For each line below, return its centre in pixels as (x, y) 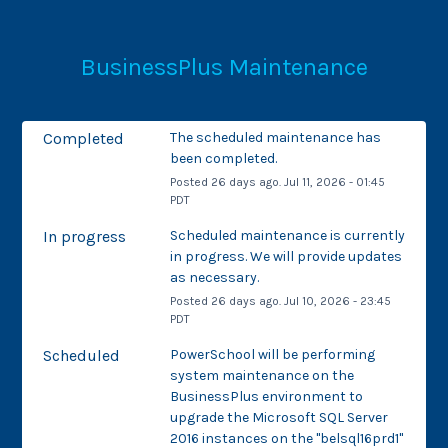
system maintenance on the (261, 375)
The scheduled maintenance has (275, 137)
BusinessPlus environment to (266, 396)
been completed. (223, 158)
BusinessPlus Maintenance (224, 67)
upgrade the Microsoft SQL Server (278, 417)
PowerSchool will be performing (272, 354)
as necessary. (214, 277)
